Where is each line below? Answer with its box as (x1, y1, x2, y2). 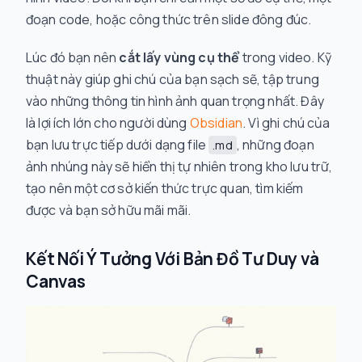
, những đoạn (236, 136, 314, 154)
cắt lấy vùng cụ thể (119, 48, 240, 66)
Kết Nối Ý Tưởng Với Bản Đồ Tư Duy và (26, 247, 319, 270)
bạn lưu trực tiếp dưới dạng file (26, 136, 209, 154)
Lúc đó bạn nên (26, 48, 120, 66)
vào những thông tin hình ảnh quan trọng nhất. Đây (26, 92, 324, 110)
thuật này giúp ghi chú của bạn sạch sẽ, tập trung (26, 70, 319, 88)
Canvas (26, 270, 86, 293)
